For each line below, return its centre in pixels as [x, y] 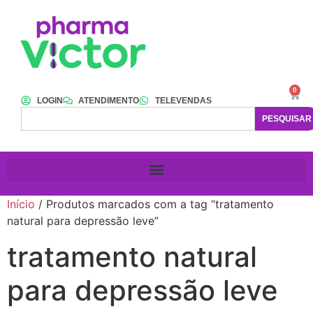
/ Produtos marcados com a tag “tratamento [154, 204]
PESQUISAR [286, 118]
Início [21, 204]
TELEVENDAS [183, 100]
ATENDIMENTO [109, 100]
